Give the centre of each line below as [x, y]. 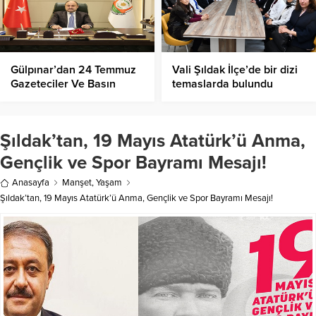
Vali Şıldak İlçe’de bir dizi [235, 70]
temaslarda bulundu [223, 84]
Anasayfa [31, 183]
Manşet [77, 183]
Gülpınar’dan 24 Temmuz [73, 70]
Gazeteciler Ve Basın [63, 84]
